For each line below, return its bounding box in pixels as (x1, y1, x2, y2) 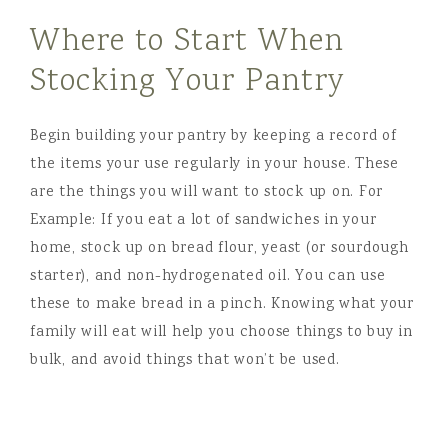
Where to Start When (30, 20, 344, 65)
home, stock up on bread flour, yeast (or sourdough (30, 238, 409, 260)
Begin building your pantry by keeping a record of (30, 126, 397, 148)
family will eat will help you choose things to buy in (30, 322, 413, 344)
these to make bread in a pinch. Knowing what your (30, 294, 414, 316)
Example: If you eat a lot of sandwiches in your (30, 210, 377, 232)
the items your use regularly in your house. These (30, 154, 399, 176)
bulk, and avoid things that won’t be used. (30, 350, 340, 372)
